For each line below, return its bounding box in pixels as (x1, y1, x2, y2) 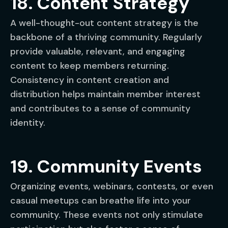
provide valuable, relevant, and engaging (10, 45, 185, 58)
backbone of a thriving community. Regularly (10, 31, 202, 43)
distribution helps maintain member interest (10, 88, 201, 100)
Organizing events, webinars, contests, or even (10, 180, 213, 192)
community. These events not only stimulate (10, 209, 203, 221)
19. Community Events (10, 155, 202, 178)
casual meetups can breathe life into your (10, 194, 191, 207)
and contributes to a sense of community (10, 102, 190, 115)
